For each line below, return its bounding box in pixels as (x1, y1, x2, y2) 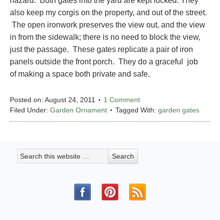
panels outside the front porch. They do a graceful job (10, 57, 198, 66)
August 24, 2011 (45, 95, 95, 104)
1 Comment (104, 95, 140, 104)
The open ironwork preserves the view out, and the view (10, 20, 205, 29)
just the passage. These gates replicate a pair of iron (10, 45, 193, 54)
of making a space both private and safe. (10, 69, 150, 78)
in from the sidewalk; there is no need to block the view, (10, 32, 200, 41)
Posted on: (10, 95, 45, 104)
